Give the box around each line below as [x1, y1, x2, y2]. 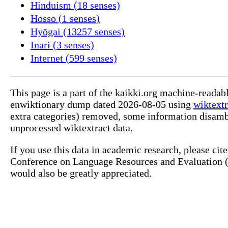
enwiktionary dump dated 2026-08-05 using [10, 98, 193, 110]
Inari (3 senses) [31, 39, 94, 50]
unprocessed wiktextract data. [10, 122, 133, 133]
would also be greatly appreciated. [10, 167, 152, 179]
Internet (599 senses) [31, 52, 117, 64]
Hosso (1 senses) [31, 12, 100, 24]
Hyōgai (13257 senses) [31, 25, 125, 37]
